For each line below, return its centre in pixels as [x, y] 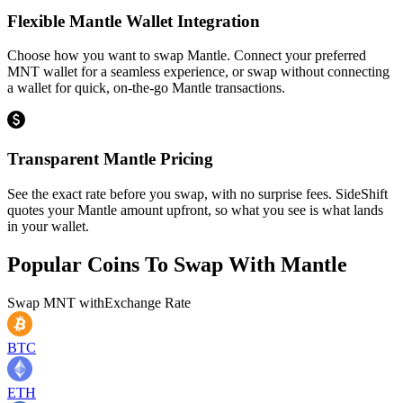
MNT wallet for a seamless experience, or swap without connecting [198, 72]
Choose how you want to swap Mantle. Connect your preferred [187, 56]
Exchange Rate [148, 302]
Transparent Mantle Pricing [110, 158]
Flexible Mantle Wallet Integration [134, 21]
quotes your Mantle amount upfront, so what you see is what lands [195, 210]
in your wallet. [48, 226]
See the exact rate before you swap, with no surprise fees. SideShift [197, 193]
